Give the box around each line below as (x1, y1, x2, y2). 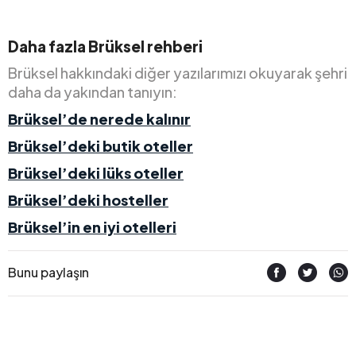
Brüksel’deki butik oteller (8, 136, 193, 155)
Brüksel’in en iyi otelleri (8, 217, 176, 236)
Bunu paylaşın (8, 263, 89, 281)
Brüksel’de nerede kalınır (8, 109, 191, 128)
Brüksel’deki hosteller (8, 190, 168, 209)
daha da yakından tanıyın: (8, 82, 177, 101)
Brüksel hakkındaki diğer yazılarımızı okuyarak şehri (8, 63, 347, 82)
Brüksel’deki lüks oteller (8, 163, 184, 182)
